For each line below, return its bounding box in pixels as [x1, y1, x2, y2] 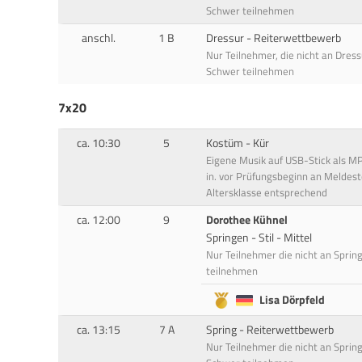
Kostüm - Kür [205, 133, 269, 152]
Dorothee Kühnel [205, 210, 288, 229]
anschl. [81, 28, 116, 47]
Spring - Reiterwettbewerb [205, 320, 334, 339]
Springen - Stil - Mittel [205, 228, 312, 246]
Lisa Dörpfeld [259, 290, 326, 309]
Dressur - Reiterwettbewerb [205, 28, 341, 47]
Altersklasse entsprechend [205, 183, 327, 200]
